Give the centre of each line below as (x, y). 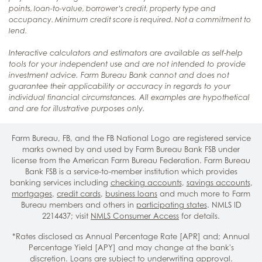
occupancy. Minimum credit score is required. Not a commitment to (130, 20)
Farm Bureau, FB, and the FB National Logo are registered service (131, 138)
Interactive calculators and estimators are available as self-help (126, 53)
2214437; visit (66, 216)
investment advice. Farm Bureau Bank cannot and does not (119, 75)
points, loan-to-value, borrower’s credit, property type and (112, 9)
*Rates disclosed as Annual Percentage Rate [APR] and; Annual (131, 237)
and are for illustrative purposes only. (77, 109)
